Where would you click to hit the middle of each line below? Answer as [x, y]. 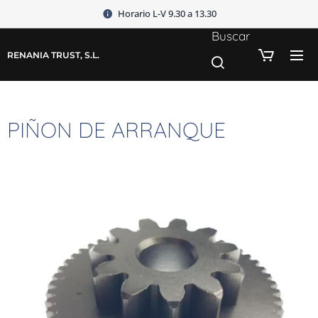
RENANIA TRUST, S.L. [53, 55]
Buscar [231, 36]
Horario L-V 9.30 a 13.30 [167, 13]
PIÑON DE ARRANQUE [116, 130]
